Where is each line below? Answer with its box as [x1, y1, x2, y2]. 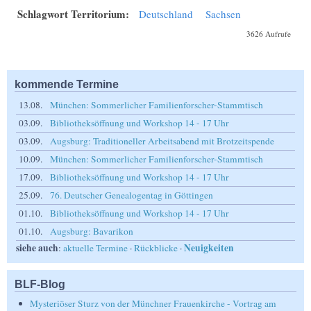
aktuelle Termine [63, 242, 128, 255]
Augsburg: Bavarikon [50, 225, 133, 238]
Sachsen [205, 6, 241, 21]
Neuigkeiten [184, 241, 234, 255]
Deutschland [139, 6, 193, 21]
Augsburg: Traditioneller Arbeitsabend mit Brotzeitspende [50, 135, 274, 148]
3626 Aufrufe [246, 28, 292, 40]
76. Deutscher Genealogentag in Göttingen [50, 189, 213, 202]
